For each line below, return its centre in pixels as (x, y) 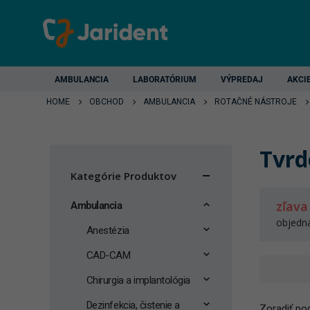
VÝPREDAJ (242, 80)
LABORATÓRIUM (165, 80)
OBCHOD (107, 102)
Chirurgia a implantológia (138, 280)
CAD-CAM (108, 255)
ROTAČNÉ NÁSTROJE (256, 102)
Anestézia (108, 230)
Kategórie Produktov (124, 176)
